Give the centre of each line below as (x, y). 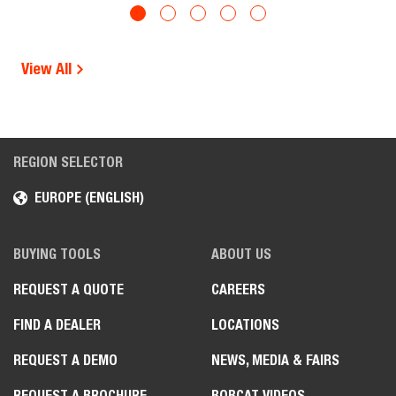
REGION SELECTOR (68, 162)
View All (48, 68)
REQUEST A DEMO (65, 360)
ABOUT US (241, 254)
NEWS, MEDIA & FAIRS (275, 360)
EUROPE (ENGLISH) (89, 197)
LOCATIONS (245, 324)
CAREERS (238, 289)
